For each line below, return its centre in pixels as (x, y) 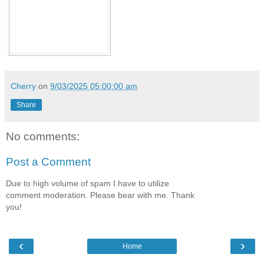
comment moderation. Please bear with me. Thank (100, 195)
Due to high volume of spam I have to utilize (88, 183)
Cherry (23, 86)
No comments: (43, 136)
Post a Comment (48, 162)
